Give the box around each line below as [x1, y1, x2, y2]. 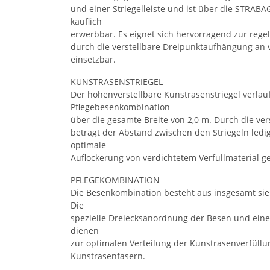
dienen [71, 224, 99, 236]
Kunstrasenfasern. [71, 250, 145, 262]
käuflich [71, 15, 102, 27]
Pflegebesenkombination [71, 101, 170, 113]
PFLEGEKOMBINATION [71, 174, 160, 186]
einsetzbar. [71, 53, 116, 65]
